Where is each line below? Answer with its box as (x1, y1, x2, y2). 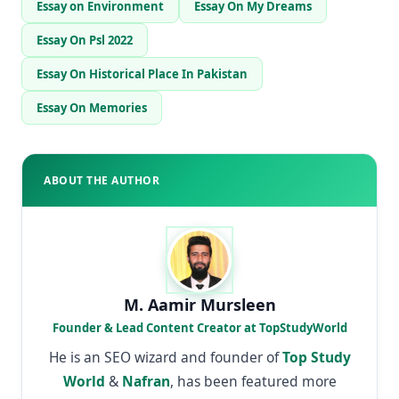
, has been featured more (169, 370, 337, 391)
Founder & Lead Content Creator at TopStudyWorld (52, 319, 347, 336)
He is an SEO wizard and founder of (48, 346, 282, 367)
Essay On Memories (37, 99, 147, 116)
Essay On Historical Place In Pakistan (37, 65, 248, 82)
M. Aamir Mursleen (123, 293, 276, 315)
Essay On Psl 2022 (37, 31, 133, 48)
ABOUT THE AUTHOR (44, 172, 159, 188)
